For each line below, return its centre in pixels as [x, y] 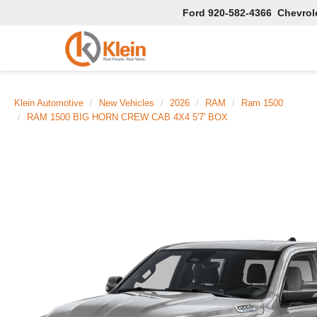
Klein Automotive [49, 103]
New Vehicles [127, 103]
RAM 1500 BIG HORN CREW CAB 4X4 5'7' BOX [127, 117]
